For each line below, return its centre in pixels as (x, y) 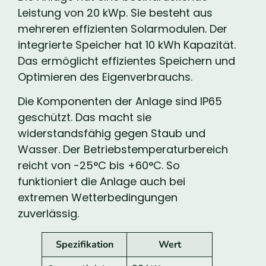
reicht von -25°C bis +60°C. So (99, 166)
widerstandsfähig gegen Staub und (112, 134)
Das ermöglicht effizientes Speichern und (126, 61)
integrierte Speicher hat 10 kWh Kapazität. (127, 45)
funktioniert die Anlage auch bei (102, 182)
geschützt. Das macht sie (85, 118)
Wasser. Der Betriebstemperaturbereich (123, 150)
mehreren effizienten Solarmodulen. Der (123, 28)
